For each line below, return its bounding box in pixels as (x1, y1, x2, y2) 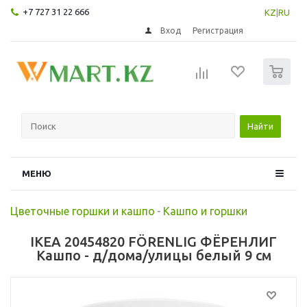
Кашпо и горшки (163, 204, 247, 217)
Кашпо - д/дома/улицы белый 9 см (36, 247, 271, 263)
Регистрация (193, 25, 244, 35)
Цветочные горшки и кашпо (10, 204, 155, 217)
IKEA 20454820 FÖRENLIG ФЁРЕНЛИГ (30, 233, 277, 249)
